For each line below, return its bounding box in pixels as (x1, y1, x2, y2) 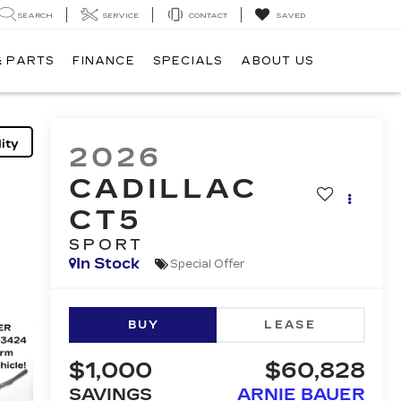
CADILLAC (68, 173, 259, 206)
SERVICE (103, 11, 139, 20)
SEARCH (18, 11, 53, 20)
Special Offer (169, 257, 245, 270)
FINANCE (73, 55, 135, 68)
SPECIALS (152, 55, 224, 68)
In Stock (75, 255, 140, 273)
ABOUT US (241, 55, 314, 68)
